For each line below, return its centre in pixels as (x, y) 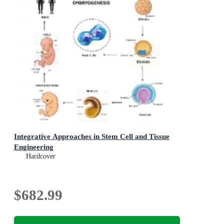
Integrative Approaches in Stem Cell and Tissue (92, 136)
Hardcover (41, 156)
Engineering (34, 147)
